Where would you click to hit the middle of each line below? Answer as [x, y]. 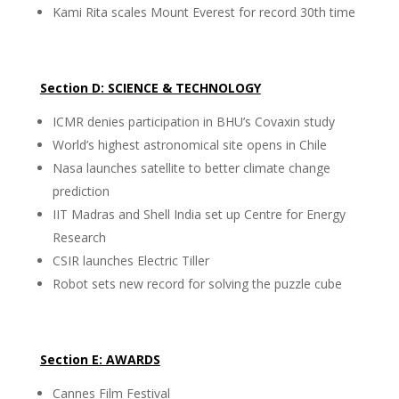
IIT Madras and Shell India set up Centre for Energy [199, 214]
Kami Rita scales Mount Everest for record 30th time [204, 12]
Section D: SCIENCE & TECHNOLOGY [150, 88]
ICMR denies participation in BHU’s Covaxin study [193, 122]
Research [79, 237]
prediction [81, 191]
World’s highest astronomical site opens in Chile [189, 145]
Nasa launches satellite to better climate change [191, 168]
